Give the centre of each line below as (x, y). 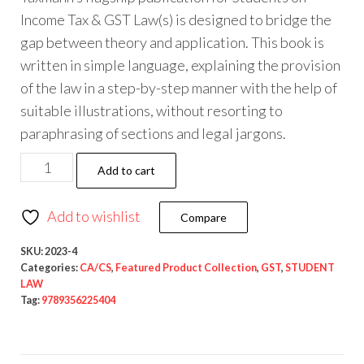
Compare (204, 217)
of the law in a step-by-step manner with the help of (179, 88)
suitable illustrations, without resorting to (152, 110)
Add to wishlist (94, 216)
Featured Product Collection (186, 268)
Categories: (50, 268)
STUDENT (310, 268)
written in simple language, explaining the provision (180, 65)
